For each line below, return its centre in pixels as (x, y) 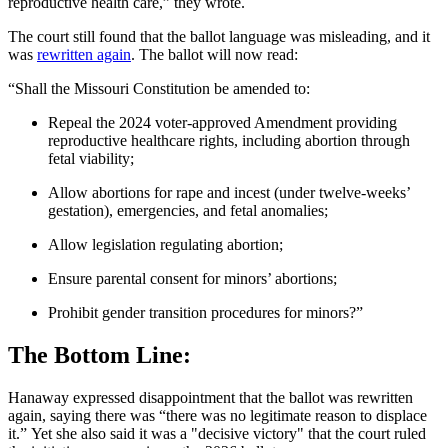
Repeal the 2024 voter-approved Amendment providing (222, 122)
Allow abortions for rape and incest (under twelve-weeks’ (229, 192)
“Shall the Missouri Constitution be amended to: (159, 88)
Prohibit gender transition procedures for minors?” (205, 312)
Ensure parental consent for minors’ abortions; (192, 278)
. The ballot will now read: (214, 54)
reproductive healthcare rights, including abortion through (229, 140)
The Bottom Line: (99, 354)
